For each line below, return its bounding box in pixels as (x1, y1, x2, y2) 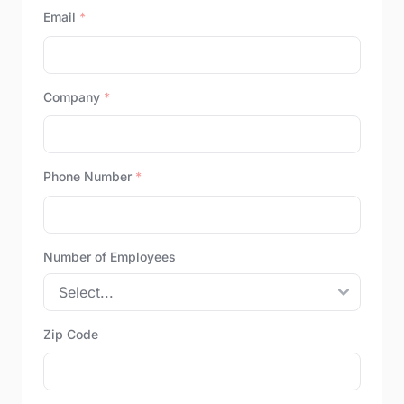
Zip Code (43, 329, 98, 345)
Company (43, 92, 104, 108)
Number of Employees (43, 252, 176, 268)
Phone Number (43, 172, 135, 188)
